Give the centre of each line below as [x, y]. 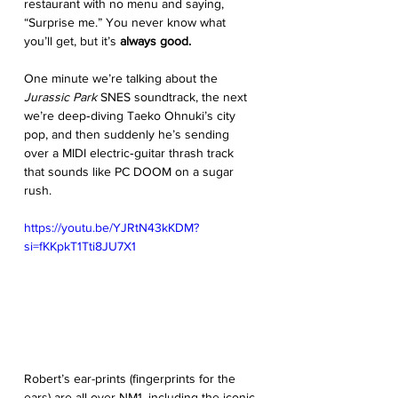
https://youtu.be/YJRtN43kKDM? [111, 228]
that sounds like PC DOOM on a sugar [131, 172]
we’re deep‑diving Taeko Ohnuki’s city [131, 116]
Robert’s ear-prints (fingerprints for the [131, 379]
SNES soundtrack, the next [174, 97]
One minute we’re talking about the [123, 79]
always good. [155, 41]
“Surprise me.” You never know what [127, 23]
